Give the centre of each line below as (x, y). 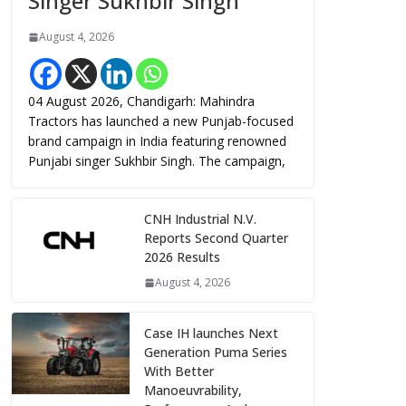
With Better (179, 372)
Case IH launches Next (211, 333)
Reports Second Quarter (216, 238)
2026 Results (182, 257)
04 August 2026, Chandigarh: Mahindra (141, 101)
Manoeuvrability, (193, 391)
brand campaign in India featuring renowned (157, 141)
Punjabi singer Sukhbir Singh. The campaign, (157, 161)
